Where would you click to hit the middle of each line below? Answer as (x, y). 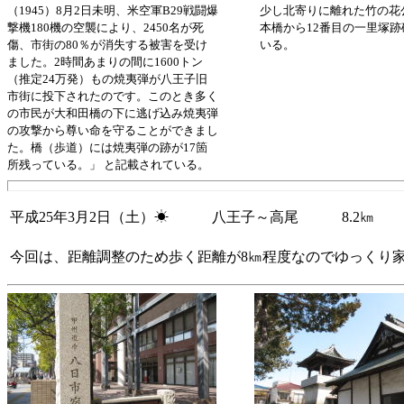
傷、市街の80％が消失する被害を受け (107, 45)
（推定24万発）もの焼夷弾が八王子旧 (107, 79)
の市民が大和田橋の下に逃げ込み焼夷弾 (113, 113)
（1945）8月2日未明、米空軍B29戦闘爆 (113, 10)
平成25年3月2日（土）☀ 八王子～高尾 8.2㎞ (192, 217)
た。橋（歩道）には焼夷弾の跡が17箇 (107, 147)
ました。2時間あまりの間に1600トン (105, 62)
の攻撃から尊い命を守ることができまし (113, 130)
